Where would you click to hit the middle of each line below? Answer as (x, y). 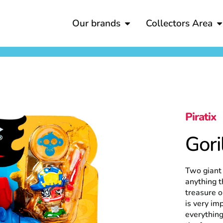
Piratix (201, 117)
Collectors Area (179, 23)
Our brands (96, 23)
